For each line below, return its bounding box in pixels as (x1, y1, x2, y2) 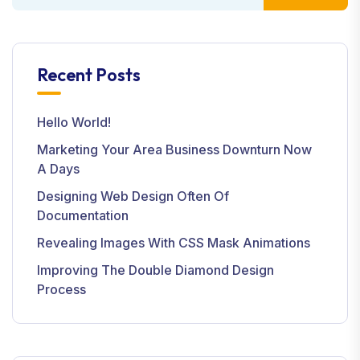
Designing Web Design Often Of (37, 188, 229, 205)
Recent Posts (37, 63, 141, 87)
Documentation (37, 207, 129, 224)
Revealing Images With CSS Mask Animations (37, 235, 310, 252)
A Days (37, 161, 80, 178)
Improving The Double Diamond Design (37, 262, 274, 279)
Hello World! (37, 114, 111, 131)
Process (37, 281, 86, 298)
